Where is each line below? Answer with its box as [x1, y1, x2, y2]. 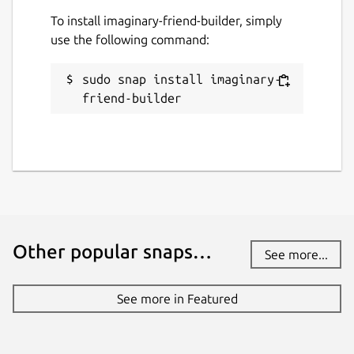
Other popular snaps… [13, 240, 212, 262]
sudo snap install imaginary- [82, 71, 281, 86]
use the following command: [51, 32, 209, 47]
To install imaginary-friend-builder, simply [51, 13, 282, 28]
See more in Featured [116, 291, 238, 306]
